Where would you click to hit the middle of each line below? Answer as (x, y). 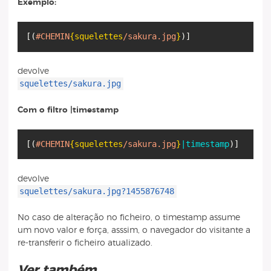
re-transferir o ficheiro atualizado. (85, 243)
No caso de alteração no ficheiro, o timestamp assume (129, 217)
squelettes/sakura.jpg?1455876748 (97, 191)
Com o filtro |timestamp (68, 109)
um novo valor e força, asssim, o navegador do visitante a (134, 230)
